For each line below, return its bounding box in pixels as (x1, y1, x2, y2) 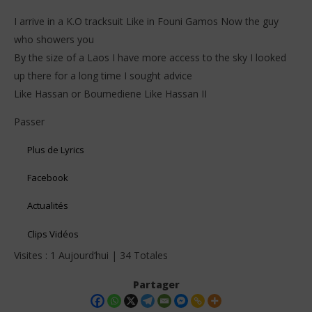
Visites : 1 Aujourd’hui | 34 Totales (14, 249, 168, 263)
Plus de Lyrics (27, 143, 85, 156)
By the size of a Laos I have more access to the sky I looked (14, 50, 286, 64)
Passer (14, 114, 45, 128)
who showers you (14, 32, 94, 46)
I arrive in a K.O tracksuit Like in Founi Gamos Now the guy (14, 14, 279, 28)
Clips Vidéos (27, 227, 79, 240)
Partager (132, 278, 180, 292)
